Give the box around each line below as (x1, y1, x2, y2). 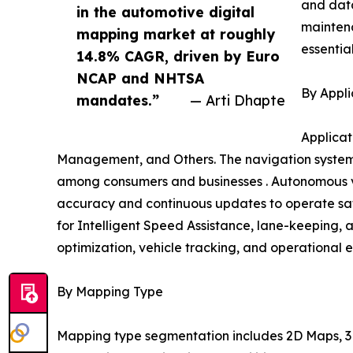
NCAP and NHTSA (76, 69, 204, 87)
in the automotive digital (76, 3, 255, 21)
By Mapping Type (57, 284, 163, 300)
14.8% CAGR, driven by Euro (76, 47, 280, 65)
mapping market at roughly (76, 25, 275, 43)
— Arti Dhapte (190, 91, 285, 110)
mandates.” (76, 91, 159, 110)
